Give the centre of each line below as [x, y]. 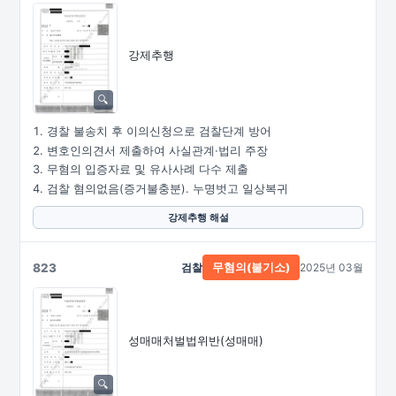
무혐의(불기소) [251, 267]
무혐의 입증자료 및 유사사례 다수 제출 [148, 169]
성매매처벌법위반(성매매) [196, 340]
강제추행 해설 [198, 217]
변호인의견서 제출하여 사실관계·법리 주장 [157, 150]
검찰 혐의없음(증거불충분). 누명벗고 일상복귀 [168, 188]
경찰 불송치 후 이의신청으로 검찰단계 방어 [159, 131]
